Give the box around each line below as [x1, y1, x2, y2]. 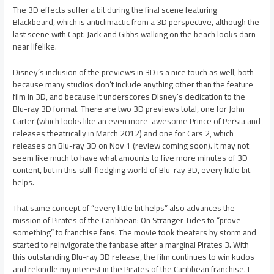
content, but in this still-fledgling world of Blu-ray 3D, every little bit [13, 161, 251, 178]
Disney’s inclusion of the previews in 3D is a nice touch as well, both [13, 64, 254, 80]
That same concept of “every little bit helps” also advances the [13, 199, 235, 216]
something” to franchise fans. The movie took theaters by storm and [13, 224, 257, 240]
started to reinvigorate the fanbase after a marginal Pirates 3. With [13, 236, 250, 253]
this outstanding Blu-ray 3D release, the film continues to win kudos [13, 248, 255, 265]
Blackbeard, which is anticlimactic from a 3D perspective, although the [13, 13, 260, 30]
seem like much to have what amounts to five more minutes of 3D [13, 149, 248, 166]
